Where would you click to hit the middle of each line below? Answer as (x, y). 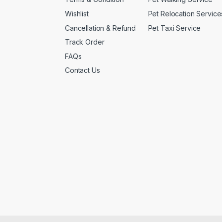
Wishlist (77, 13)
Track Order (85, 42)
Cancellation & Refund (101, 28)
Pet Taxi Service (174, 28)
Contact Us (83, 70)
